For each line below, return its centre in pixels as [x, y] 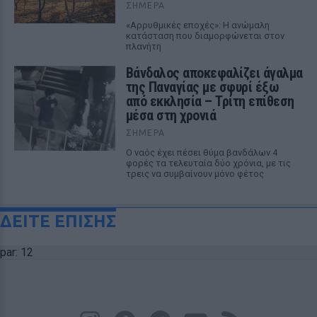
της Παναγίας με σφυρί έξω [202, 87]
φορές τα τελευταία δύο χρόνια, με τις [208, 163]
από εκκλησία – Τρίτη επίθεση [210, 101]
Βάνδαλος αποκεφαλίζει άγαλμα [214, 73]
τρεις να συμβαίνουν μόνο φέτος [195, 174]
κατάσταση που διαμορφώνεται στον [205, 36]
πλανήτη [143, 46]
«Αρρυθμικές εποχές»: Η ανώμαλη [197, 25]
